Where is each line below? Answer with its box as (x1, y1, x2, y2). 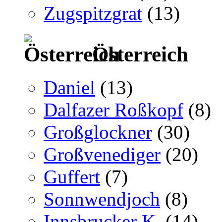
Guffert (44, 166, 100, 187)
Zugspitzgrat (44, 2, 142, 24)
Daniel (44, 76, 95, 98)
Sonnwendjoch (44, 188, 160, 210)
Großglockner (44, 121, 152, 143)
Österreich (87, 42, 188, 66)
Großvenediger (44, 143, 161, 165)
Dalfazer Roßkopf (44, 99, 183, 120)
